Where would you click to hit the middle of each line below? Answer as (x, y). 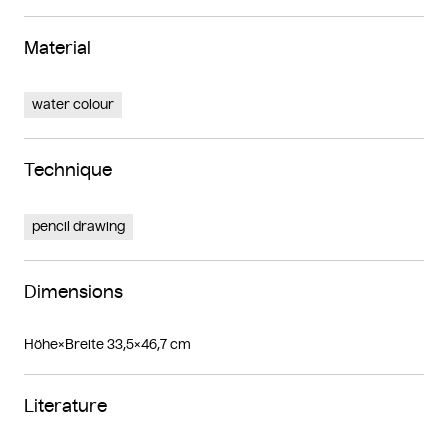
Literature (65, 405)
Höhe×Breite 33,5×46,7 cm (107, 344)
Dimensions (73, 291)
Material (57, 47)
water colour (73, 104)
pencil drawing (78, 226)
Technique (68, 169)
